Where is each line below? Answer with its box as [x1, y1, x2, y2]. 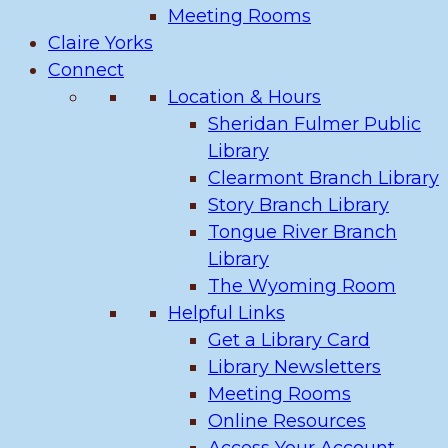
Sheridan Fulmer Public [208, 113, 421, 135]
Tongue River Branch [208, 221, 397, 243]
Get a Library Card [208, 329, 370, 351]
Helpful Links [168, 302, 285, 324]
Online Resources [208, 410, 366, 432]
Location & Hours [168, 86, 321, 108]
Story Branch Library [208, 194, 389, 216]
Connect [48, 59, 124, 81]
